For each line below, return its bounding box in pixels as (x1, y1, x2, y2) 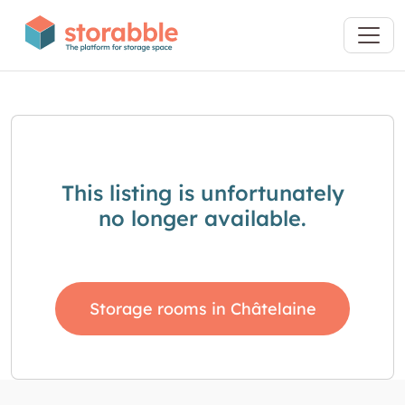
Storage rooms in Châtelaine (89, 298, 316, 319)
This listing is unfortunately (61, 180, 344, 206)
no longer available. (99, 205, 306, 231)
